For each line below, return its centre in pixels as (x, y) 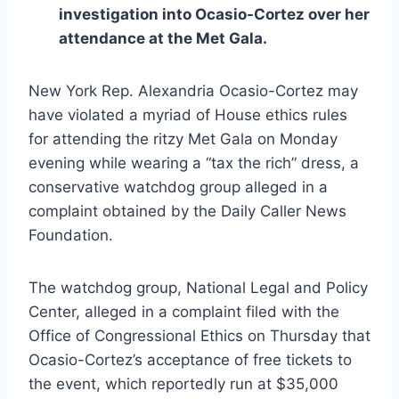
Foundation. (71, 236)
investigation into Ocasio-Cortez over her (214, 15)
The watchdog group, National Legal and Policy (198, 288)
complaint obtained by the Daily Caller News (187, 212)
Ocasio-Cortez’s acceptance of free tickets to (190, 360)
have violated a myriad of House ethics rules (188, 115)
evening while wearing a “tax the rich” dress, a (194, 163)
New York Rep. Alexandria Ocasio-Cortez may (193, 91)
